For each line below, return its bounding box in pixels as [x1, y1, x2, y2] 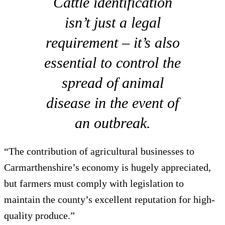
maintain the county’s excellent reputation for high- [4, 193, 215, 205]
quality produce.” [4, 209, 75, 221]
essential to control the [44, 54, 181, 71]
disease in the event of [46, 94, 179, 111]
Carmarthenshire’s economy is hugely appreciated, [4, 161, 211, 173]
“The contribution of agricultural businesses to [4, 145, 194, 157]
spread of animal [61, 74, 164, 91]
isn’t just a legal [64, 14, 161, 31]
